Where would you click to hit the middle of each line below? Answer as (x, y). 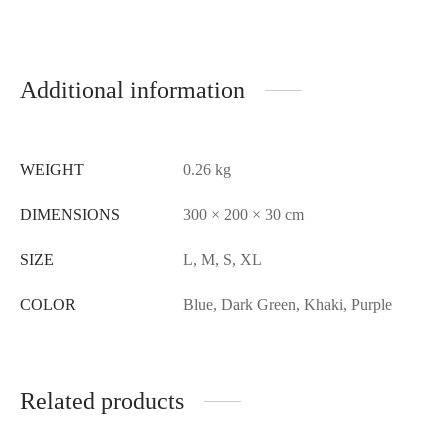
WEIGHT (52, 169)
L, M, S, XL (222, 259)
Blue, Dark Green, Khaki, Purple (287, 304)
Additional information (132, 89)
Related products (102, 400)
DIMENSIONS (70, 214)
